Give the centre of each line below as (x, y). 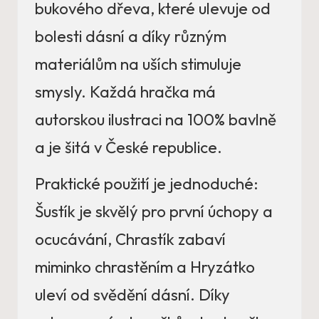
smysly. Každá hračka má (125, 92)
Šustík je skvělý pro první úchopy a (154, 212)
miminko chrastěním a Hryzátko (145, 267)
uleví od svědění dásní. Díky (132, 295)
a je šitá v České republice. (129, 148)
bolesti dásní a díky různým (131, 37)
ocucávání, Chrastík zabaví (130, 240)
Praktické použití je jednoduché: (147, 184)
